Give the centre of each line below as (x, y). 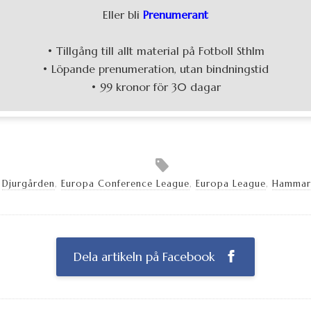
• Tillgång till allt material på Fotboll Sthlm (155, 51)
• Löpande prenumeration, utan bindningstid (155, 69)
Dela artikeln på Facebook (146, 257)
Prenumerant (176, 15)
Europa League (230, 184)
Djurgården (28, 184)
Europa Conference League (125, 184)
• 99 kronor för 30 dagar (155, 87)
